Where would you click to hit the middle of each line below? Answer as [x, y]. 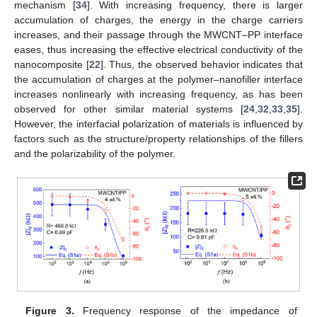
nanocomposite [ [52, 65]
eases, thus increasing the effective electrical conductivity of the [158, 50]
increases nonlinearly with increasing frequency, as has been [158, 94]
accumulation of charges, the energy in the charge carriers [158, 20]
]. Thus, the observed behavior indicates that [202, 65]
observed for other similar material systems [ [129, 109]
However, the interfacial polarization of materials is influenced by [158, 124]
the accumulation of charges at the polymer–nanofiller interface [158, 80]
